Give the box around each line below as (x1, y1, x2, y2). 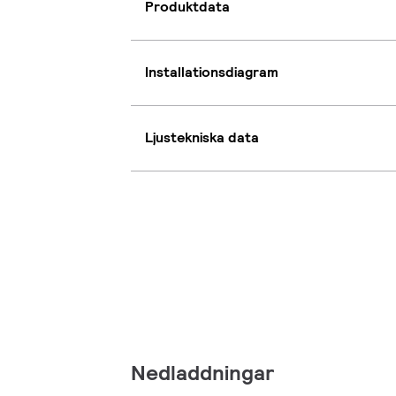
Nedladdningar (131, 358, 274, 386)
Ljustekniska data (145, 128, 259, 148)
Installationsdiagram (145, 63, 278, 82)
